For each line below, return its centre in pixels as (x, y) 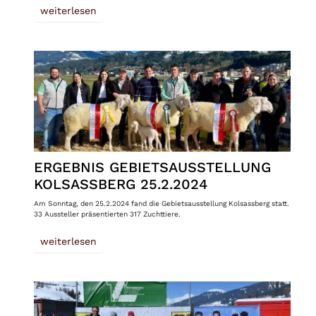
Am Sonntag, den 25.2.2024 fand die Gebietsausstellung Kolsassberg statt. (161, 203)
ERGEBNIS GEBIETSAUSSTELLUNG (152, 168)
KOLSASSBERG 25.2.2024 (120, 184)
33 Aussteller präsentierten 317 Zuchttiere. (107, 214)
